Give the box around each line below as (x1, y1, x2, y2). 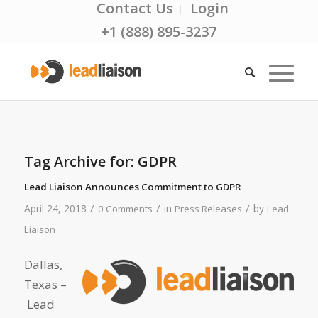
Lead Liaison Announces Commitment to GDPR (23, 180, 241, 193)
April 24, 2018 (23, 202, 87, 215)
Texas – (23, 276, 67, 293)
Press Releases (174, 202, 242, 215)
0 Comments (97, 202, 153, 215)
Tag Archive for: (23, 152, 138, 171)
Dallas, (23, 256, 62, 273)
